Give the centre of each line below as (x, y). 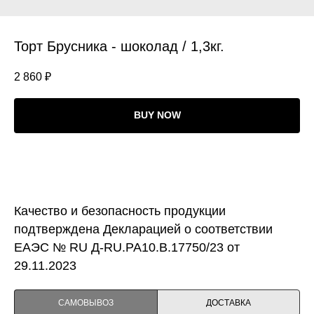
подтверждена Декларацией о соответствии (143, 229)
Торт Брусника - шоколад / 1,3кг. (119, 46)
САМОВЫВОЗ (86, 302)
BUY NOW (157, 115)
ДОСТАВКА (228, 302)
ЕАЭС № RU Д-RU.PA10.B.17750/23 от (127, 247)
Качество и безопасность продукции (120, 211)
